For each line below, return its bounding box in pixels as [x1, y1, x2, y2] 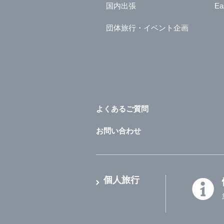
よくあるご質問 [96, 104, 148, 113]
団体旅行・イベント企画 [106, 23, 188, 32]
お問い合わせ [96, 126, 141, 135]
